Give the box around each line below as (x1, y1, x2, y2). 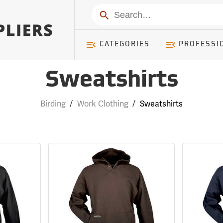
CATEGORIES (99, 41, 150, 48)
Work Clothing (77, 99, 128, 109)
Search (96, 8, 125, 20)
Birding (40, 99, 66, 109)
